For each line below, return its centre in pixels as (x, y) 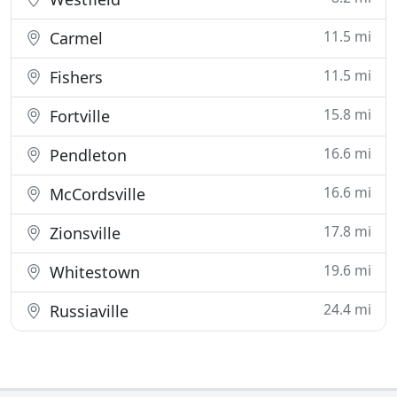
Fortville (78, 116)
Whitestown (93, 272)
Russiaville (87, 311)
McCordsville (95, 194)
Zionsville (83, 233)
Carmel (74, 38)
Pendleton (86, 155)
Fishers (74, 77)
